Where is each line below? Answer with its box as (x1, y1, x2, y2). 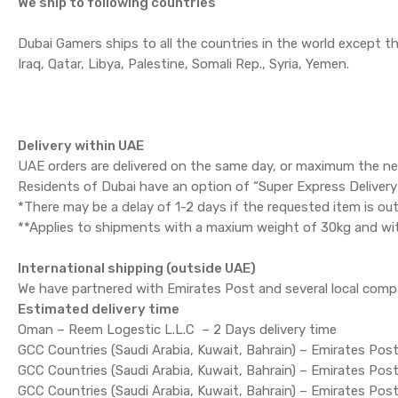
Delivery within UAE (18, 138, 145, 154)
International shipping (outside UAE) (18, 260, 257, 276)
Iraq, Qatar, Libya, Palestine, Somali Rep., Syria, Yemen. (18, 56, 350, 72)
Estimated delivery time (18, 301, 183, 317)
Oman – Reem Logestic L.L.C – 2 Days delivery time (18, 322, 338, 338)
